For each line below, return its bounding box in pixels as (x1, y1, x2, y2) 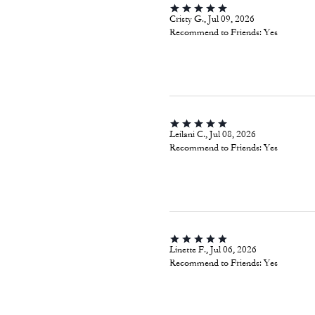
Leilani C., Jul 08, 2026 (169, 128, 256, 140)
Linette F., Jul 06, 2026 (169, 243, 257, 255)
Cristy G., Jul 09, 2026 (169, 13, 255, 25)
